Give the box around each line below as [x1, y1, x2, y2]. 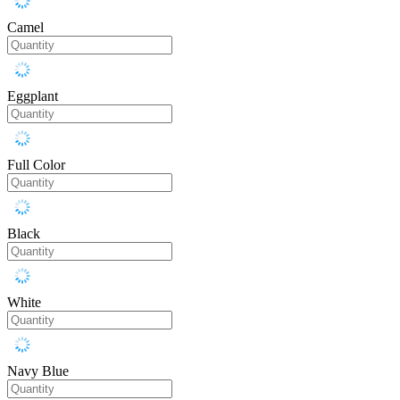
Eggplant [7, 88, 58, 104]
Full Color [7, 157, 65, 173]
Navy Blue [7, 363, 69, 379]
